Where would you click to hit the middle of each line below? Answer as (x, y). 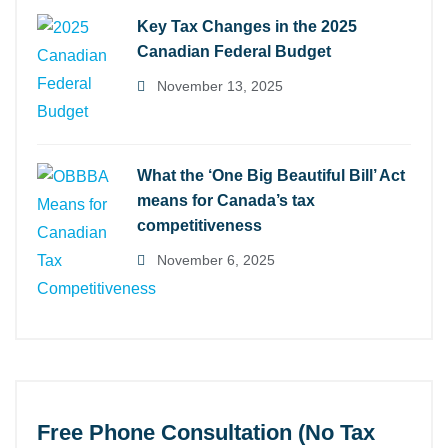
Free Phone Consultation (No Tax (206, 432)
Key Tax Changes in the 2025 (247, 26)
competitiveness (199, 225)
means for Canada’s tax (226, 200)
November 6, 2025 (214, 259)
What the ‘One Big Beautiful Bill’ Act (271, 175)
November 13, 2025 (218, 85)
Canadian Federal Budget (234, 51)
